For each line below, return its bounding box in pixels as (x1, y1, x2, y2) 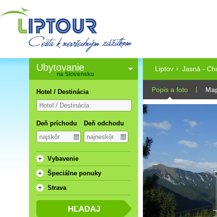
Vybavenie (47, 155, 78, 162)
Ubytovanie (36, 62, 84, 73)
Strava (47, 184, 66, 191)
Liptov (155, 65, 173, 73)
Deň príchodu (36, 120, 77, 127)
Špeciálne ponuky (47, 170, 101, 177)
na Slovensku (57, 71, 94, 77)
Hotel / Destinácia (36, 88, 89, 95)
